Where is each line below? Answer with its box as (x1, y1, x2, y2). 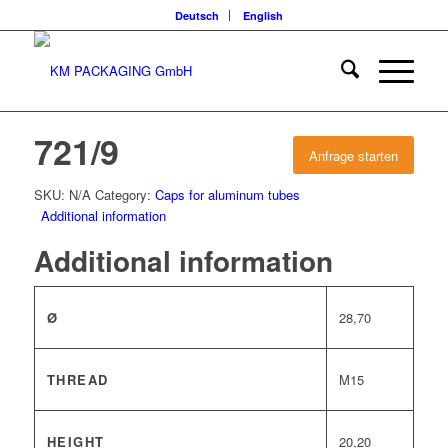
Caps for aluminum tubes (154, 185, 300, 204)
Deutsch (174, 8, 219, 23)
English (242, 8, 283, 23)
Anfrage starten (309, 146, 399, 165)
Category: (94, 185, 155, 204)
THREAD (46, 370, 109, 389)
